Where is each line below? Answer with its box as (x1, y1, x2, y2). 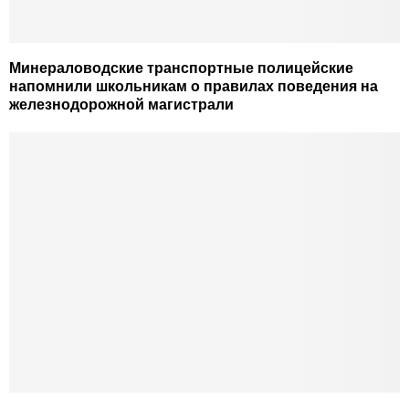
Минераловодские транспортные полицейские (9, 60, 353, 77)
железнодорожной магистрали (9, 97, 234, 113)
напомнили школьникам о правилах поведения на (9, 79, 378, 95)
